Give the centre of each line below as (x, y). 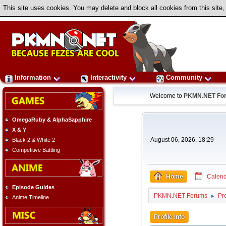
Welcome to (167, 96)
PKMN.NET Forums (180, 196)
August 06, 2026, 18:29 (182, 140)
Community (184, 77)
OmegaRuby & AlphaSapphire (52, 120)
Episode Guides (33, 187)
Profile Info (169, 217)
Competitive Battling (36, 150)
